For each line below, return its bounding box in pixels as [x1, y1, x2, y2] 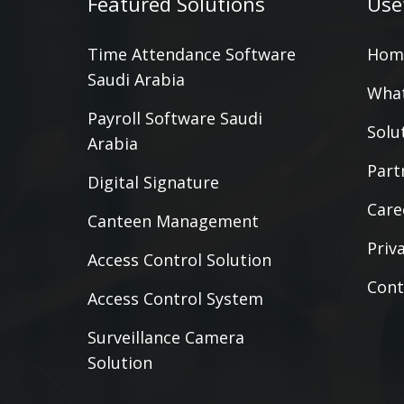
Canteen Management [87, 210, 259, 232]
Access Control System [87, 288, 263, 309]
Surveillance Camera [87, 326, 244, 348]
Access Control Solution [87, 249, 271, 271]
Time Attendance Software [87, 43, 296, 65]
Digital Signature [87, 171, 219, 193]
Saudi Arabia [87, 69, 185, 90]
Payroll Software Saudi [87, 107, 262, 129]
